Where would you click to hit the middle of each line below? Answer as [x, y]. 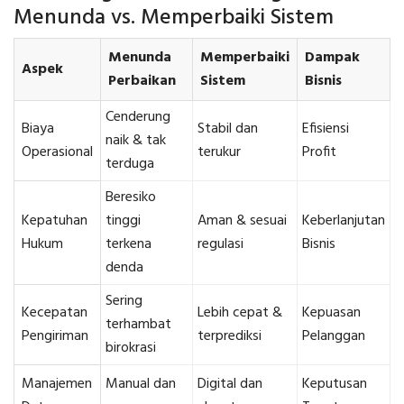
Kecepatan [55, 313]
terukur [219, 153]
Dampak [332, 58]
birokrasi [131, 349]
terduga [130, 165]
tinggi [123, 221]
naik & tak [136, 141]
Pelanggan [334, 337]
